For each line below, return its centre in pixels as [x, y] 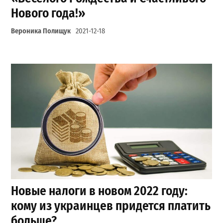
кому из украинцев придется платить [111, 206]
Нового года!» [48, 13]
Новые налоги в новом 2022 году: [100, 191]
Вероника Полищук [41, 31]
